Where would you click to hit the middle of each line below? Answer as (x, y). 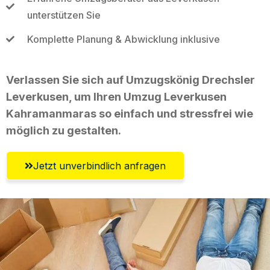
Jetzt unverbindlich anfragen (99, 165)
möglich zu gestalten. (64, 130)
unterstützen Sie (64, 15)
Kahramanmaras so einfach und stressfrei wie (130, 113)
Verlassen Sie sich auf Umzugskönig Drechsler (130, 80)
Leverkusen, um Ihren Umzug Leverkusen (116, 96)
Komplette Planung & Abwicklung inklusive (123, 39)
